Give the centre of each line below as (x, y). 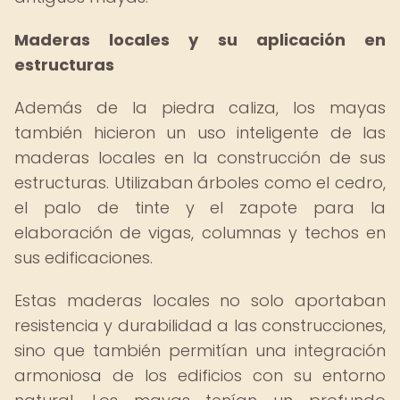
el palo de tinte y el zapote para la (200, 208)
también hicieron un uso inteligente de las (200, 133)
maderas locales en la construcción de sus (200, 158)
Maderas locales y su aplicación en (200, 40)
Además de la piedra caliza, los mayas (200, 108)
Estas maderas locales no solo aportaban (200, 300)
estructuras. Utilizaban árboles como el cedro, (200, 183)
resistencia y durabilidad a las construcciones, (200, 325)
